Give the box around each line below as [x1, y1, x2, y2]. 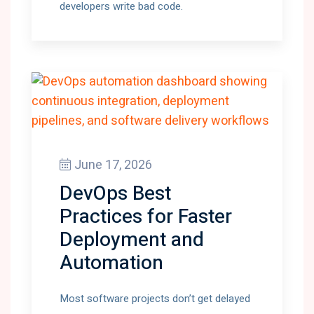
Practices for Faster [60, 203, 232, 231]
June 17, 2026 [74, 156, 152, 175]
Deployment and [60, 226, 204, 254]
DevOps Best [60, 179, 171, 208]
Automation [60, 249, 163, 278]
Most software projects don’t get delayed [60, 291, 250, 306]
